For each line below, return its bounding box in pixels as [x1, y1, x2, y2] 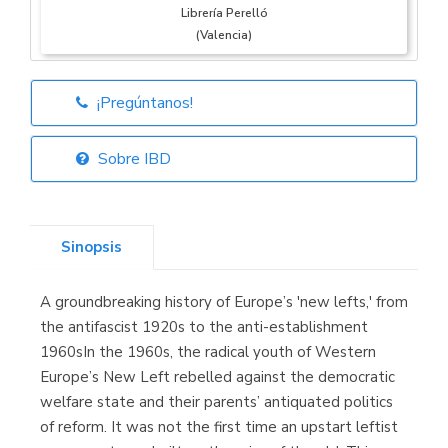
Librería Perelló [180, 5, 268, 22]
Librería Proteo [182, 368, 266, 385]
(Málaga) [198, 390, 250, 407]
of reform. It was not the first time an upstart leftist [40, 417, 398, 438]
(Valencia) [196, 27, 252, 44]
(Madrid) [200, 267, 248, 284]
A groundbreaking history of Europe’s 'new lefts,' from [40, 292, 408, 313]
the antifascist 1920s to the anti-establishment [40, 317, 368, 338]
